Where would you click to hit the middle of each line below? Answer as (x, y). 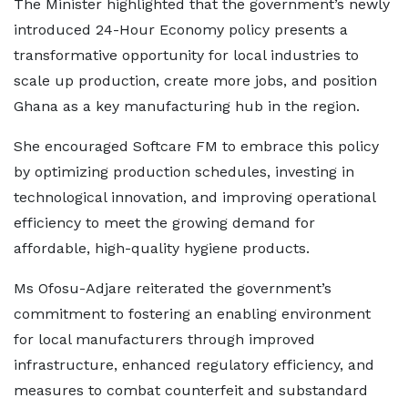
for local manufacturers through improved (164, 339)
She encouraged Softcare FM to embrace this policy (196, 146)
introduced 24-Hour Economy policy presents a (181, 30)
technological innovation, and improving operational (194, 197)
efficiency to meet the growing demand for (164, 223)
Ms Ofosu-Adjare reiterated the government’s (173, 288)
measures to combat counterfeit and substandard (191, 390)
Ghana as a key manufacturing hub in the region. (187, 106)
